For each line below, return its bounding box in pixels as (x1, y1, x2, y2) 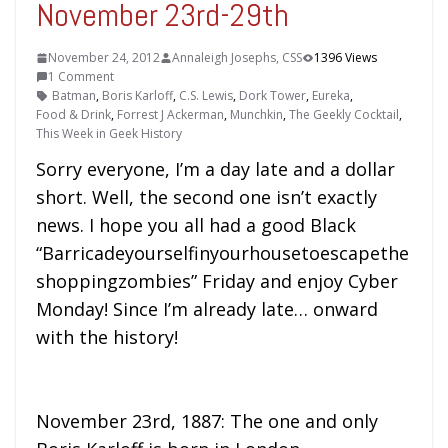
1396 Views (314, 49, 377, 66)
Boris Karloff (102, 87, 173, 104)
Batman (52, 87, 96, 104)
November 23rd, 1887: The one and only (36, 409, 378, 434)
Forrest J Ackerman (117, 106, 224, 123)
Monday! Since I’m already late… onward (36, 297, 378, 321)
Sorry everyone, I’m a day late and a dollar (36, 157, 395, 181)
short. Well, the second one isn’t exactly (36, 185, 377, 209)
